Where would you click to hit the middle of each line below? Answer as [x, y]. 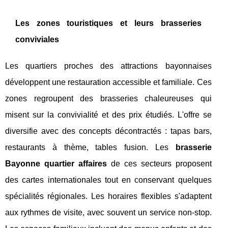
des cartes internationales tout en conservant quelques [108, 180]
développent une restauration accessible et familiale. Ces [108, 82]
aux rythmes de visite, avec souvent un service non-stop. [108, 213]
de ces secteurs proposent [159, 164]
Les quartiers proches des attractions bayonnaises [108, 66]
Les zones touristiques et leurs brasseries [108, 23]
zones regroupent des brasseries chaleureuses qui [108, 99]
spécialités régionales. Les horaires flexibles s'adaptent [108, 196]
